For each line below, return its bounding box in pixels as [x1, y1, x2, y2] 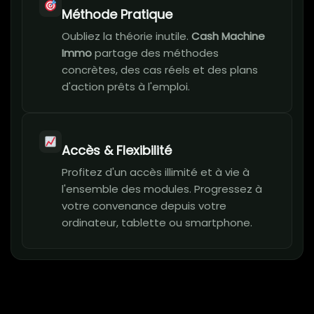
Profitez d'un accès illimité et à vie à [62, 165, 250, 180]
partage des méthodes [92, 46, 219, 61]
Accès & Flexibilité [62, 142, 172, 160]
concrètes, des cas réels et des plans [62, 62, 258, 78]
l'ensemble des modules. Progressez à [62, 182, 262, 197]
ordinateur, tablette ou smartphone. [62, 215, 252, 231]
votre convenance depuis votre [62, 198, 226, 214]
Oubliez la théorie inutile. [62, 29, 191, 44]
